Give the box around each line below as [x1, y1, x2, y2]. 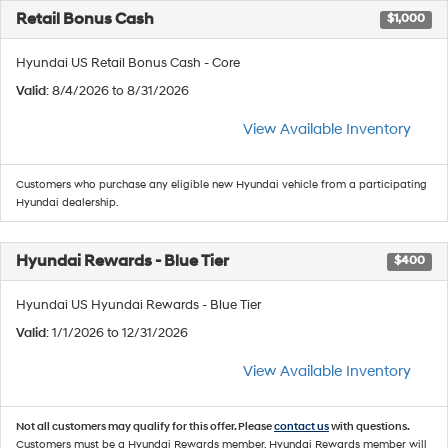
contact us [274, 420, 329, 433]
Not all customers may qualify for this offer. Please [16, 420, 274, 433]
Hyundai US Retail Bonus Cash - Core [16, 55, 240, 71]
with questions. [329, 420, 409, 433]
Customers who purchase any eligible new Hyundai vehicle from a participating [16, 178, 427, 191]
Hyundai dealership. [16, 196, 119, 209]
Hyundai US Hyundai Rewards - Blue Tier [16, 297, 261, 313]
